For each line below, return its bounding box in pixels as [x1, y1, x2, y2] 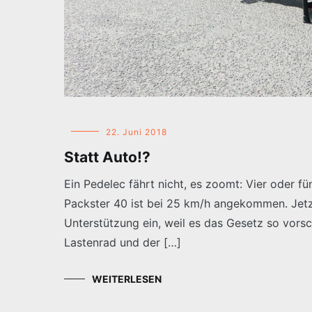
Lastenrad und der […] [64, 235, 181, 249]
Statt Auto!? [64, 148, 150, 166]
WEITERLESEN [92, 272, 162, 285]
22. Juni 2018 [106, 126, 167, 137]
